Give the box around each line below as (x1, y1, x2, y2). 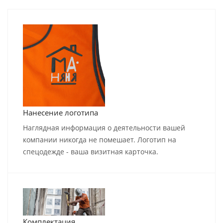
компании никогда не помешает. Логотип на (23, 135, 176, 145)
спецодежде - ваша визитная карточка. (23, 147, 158, 157)
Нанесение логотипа (23, 108, 98, 118)
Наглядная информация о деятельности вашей (23, 123, 185, 133)
